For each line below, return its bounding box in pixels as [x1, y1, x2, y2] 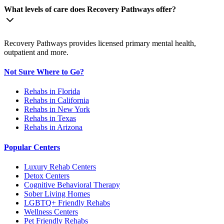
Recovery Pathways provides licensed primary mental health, [4, 38, 196, 47]
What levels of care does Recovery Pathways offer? [4, 5, 176, 14]
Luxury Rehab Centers [24, 162, 96, 171]
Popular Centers [4, 142, 60, 151]
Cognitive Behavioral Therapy [24, 180, 120, 189]
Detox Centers [24, 171, 69, 180]
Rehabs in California [24, 96, 89, 105]
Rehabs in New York [24, 105, 90, 114]
